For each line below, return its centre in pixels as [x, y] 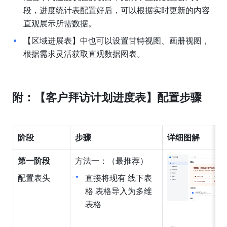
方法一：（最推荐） [111, 161]
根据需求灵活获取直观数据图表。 [84, 54]
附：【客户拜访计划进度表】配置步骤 [107, 97]
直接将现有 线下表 [118, 178]
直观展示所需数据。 [60, 23]
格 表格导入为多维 [118, 191]
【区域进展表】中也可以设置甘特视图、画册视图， [116, 41]
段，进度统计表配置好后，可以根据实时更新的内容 [116, 10]
